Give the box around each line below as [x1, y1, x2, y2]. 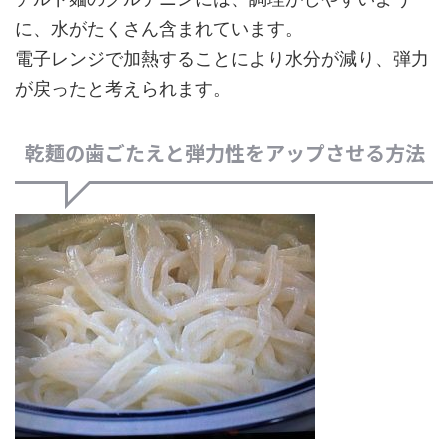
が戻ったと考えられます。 [15, 78, 231, 99]
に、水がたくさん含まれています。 [15, 18, 303, 39]
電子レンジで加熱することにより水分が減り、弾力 [15, 48, 429, 69]
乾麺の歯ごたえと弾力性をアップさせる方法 [25, 138, 425, 167]
